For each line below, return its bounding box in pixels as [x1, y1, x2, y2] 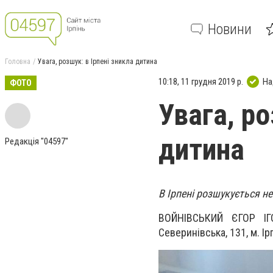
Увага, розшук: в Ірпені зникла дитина [38, 57, 157, 66]
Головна [5, 57, 30, 66]
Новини [208, 20, 252, 38]
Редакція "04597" [5, 136, 68, 147]
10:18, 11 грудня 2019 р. [158, 76, 243, 87]
